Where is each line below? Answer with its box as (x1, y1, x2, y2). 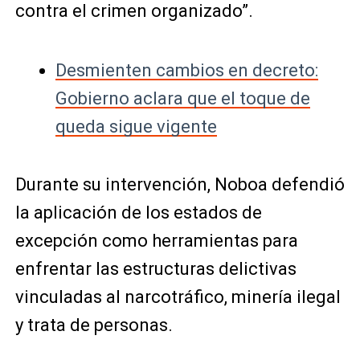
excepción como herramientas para (14, 230, 298, 251)
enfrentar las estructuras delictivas (14, 258, 297, 279)
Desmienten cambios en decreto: (55, 59, 318, 80)
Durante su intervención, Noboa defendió (14, 174, 345, 194)
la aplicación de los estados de (14, 202, 262, 223)
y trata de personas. (14, 314, 173, 335)
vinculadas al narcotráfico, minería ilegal (14, 286, 341, 307)
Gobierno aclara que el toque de (55, 88, 310, 108)
